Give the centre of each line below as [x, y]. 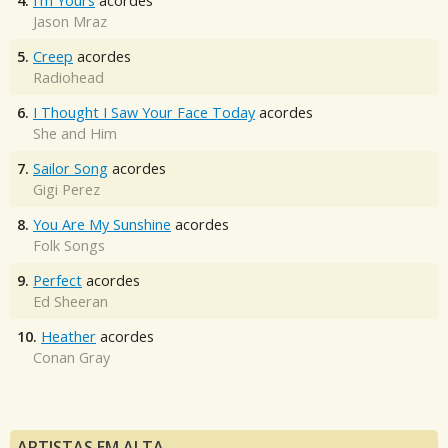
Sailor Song [70, 169]
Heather [68, 337]
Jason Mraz [70, 22]
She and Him [75, 134]
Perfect [57, 281]
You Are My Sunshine [102, 225]
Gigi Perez [66, 190]
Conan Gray [71, 358]
